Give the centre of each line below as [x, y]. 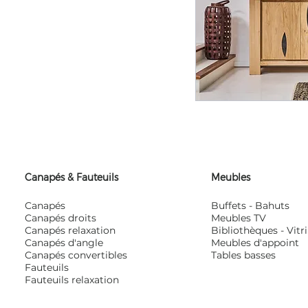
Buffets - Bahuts [251, 206]
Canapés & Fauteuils [72, 177]
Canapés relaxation [70, 230]
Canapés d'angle [64, 243]
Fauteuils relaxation [72, 280]
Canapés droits [61, 218]
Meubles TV [239, 218]
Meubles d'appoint [255, 243]
